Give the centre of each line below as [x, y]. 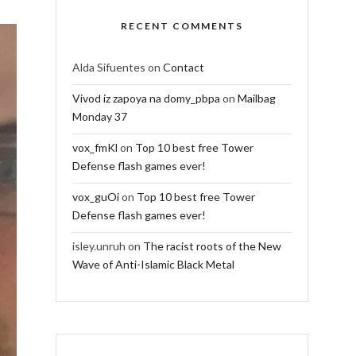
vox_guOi [95, 196]
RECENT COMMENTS [182, 25]
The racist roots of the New [212, 246]
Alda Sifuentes [108, 67]
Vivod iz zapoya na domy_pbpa [146, 98]
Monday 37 [99, 116]
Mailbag [256, 98]
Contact [183, 67]
